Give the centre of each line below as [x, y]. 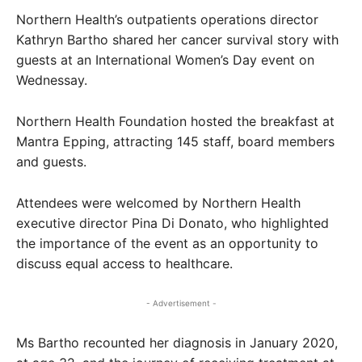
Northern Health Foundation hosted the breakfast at [175, 122]
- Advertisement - [181, 303]
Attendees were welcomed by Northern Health [158, 203]
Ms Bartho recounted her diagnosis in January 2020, [177, 343]
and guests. [51, 162]
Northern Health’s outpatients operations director [167, 20]
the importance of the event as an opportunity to [167, 244]
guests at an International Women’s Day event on [165, 60]
